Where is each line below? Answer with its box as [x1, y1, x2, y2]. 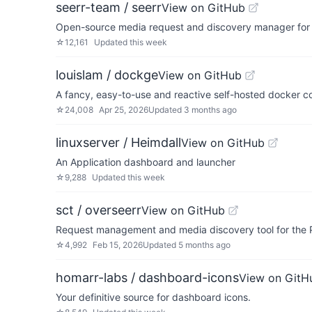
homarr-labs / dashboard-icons [56, 270, 239, 285]
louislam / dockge [56, 68, 158, 82]
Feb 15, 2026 [93, 240, 143, 250]
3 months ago [184, 104, 237, 115]
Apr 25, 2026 [99, 104, 148, 115]
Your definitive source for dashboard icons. [56, 291, 251, 303]
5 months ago [178, 240, 231, 250]
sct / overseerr [56, 203, 141, 217]
